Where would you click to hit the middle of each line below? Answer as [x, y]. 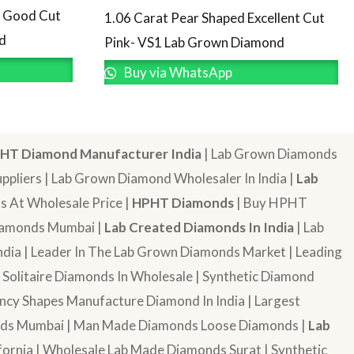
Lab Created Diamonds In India [199, 227]
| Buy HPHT [271, 202]
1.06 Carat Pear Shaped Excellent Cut [215, 17]
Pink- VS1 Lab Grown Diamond [194, 42]
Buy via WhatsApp [177, 72]
